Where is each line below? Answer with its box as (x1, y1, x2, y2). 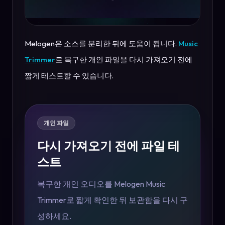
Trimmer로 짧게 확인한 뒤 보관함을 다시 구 (37, 195, 188, 205)
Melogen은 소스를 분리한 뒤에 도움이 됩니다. (25, 39, 178, 49)
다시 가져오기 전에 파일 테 (37, 138, 180, 154)
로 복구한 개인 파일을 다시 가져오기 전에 (55, 55, 192, 65)
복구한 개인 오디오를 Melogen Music (37, 179, 165, 189)
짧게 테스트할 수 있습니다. (25, 71, 114, 81)
